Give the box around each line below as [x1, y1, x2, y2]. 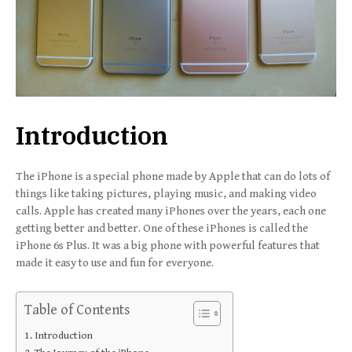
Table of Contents [24, 301, 130, 318]
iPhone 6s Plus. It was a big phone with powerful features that [16, 238, 320, 252]
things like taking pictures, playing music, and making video [16, 186, 317, 200]
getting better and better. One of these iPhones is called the [16, 221, 308, 235]
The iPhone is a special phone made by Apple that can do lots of [16, 169, 330, 183]
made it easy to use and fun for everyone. [16, 255, 214, 269]
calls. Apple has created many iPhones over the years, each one [16, 203, 326, 218]
